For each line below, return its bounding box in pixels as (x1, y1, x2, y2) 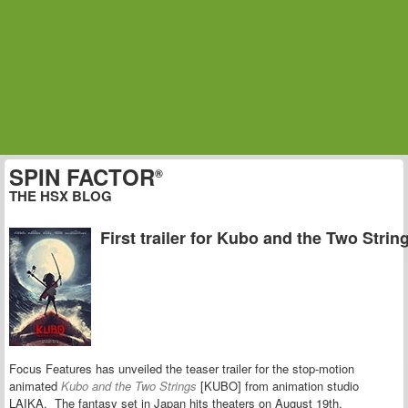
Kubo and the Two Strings (57, 377, 197, 395)
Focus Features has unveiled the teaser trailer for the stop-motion (9, 360, 354, 378)
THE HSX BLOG (9, 186, 112, 206)
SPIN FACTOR (9, 161, 155, 192)
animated (9, 377, 57, 395)
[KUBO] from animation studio (197, 377, 359, 395)
